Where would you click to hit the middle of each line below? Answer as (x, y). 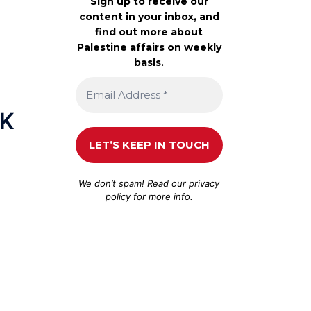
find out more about (149, 32)
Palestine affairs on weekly (149, 47)
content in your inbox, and (149, 16)
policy (118, 196)
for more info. (161, 196)
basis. (149, 62)
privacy (204, 183)
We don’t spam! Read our (134, 183)
